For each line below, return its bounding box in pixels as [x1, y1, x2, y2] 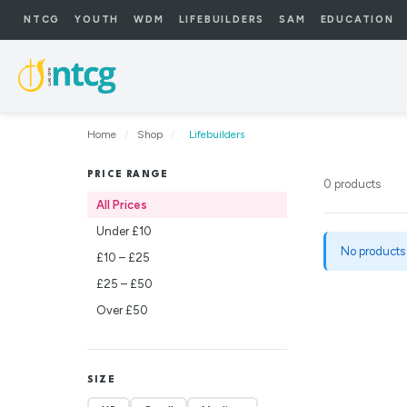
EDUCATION [320, 14, 394, 25]
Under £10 [96, 224, 152, 238]
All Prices [96, 198, 147, 212]
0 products [323, 177, 381, 191]
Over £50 [96, 303, 148, 317]
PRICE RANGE [87, 170, 169, 179]
